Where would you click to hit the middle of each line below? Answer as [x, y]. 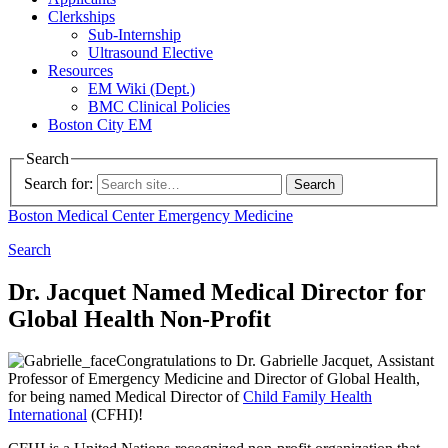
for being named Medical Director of [125, 397]
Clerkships [81, 16]
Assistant [405, 361]
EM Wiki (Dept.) [141, 88]
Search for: [58, 183]
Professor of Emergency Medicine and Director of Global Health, [214, 379]
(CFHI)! [119, 415]
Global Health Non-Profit [139, 318]
